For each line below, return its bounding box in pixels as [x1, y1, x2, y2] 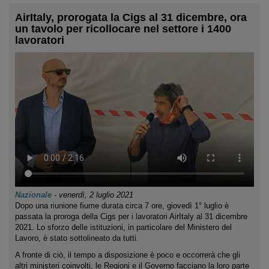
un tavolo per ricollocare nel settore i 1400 [15, 23, 231, 35]
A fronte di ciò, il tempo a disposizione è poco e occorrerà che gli [15, 250, 240, 259]
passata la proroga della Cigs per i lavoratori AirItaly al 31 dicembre [15, 211, 247, 221]
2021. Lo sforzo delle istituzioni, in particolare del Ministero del [15, 222, 232, 232]
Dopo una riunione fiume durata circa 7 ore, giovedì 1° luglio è [15, 201, 229, 210]
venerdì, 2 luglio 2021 [59, 190, 133, 199]
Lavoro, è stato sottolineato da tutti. [15, 233, 139, 243]
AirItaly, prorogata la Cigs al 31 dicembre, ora [15, 11, 247, 23]
